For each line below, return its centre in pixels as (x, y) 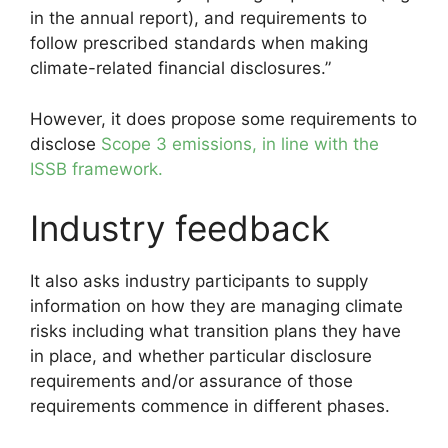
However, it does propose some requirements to (223, 118)
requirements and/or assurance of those (191, 381)
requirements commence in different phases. (210, 406)
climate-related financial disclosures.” (180, 68)
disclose (65, 143)
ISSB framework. (96, 168)
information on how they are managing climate (216, 306)
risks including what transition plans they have (215, 331)
